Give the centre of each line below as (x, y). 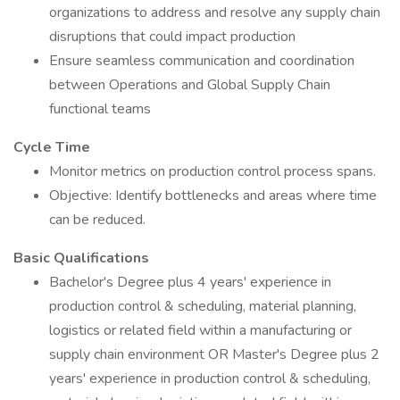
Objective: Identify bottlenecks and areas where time (213, 196)
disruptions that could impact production (172, 37)
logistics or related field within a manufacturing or (200, 330)
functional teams (100, 109)
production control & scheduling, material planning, (203, 306)
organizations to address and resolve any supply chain (215, 12)
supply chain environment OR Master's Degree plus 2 (214, 354)
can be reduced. (97, 220)
